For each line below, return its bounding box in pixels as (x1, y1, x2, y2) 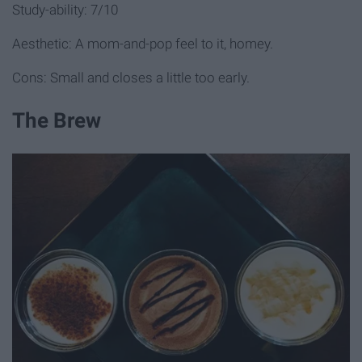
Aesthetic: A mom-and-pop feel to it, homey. (12, 36, 273, 53)
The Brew (12, 108, 101, 133)
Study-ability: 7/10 (12, 2, 118, 19)
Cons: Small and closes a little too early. (12, 69, 250, 86)
